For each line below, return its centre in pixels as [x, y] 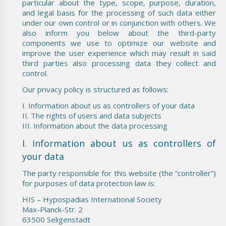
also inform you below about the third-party [119, 33]
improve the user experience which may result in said [119, 53]
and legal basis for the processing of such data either [119, 12]
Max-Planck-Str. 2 [52, 209]
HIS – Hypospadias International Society [92, 199]
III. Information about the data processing [95, 125]
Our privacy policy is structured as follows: [95, 89]
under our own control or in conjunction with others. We [119, 22]
